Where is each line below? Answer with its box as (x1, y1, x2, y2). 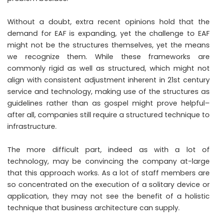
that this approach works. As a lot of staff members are (7, 168, 210, 178)
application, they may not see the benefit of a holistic (7, 191, 210, 201)
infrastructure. (7, 121, 57, 131)
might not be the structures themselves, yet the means (7, 40, 210, 50)
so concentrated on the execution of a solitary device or (7, 179, 210, 189)
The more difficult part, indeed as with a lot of (7, 144, 210, 155)
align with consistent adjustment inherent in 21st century (7, 75, 210, 85)
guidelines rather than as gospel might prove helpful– (7, 98, 210, 108)
